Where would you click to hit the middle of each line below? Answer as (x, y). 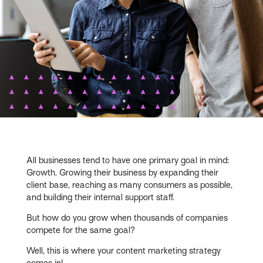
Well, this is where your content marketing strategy (124, 250)
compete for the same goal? (81, 230)
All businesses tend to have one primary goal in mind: (128, 160)
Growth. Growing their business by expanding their (123, 172)
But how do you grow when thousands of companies (127, 218)
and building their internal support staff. (101, 197)
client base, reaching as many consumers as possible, (130, 185)
